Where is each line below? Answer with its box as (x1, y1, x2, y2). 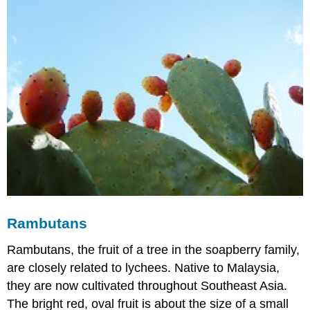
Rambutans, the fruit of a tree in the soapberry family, (7, 242, 300, 257)
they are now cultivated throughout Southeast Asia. (7, 278, 288, 293)
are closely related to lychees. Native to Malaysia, (7, 260, 280, 275)
